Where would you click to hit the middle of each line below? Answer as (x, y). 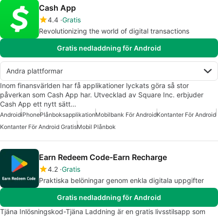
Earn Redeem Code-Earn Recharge (103, 157)
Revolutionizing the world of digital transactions (114, 31)
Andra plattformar (35, 71)
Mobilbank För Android (126, 115)
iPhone (30, 115)
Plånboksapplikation (68, 115)
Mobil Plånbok (96, 127)
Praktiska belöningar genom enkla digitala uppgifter (121, 181)
